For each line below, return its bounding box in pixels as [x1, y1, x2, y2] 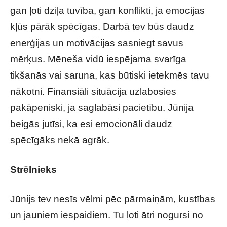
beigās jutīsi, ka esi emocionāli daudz [10, 119, 172, 129]
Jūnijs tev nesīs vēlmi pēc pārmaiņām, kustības [10, 194, 215, 204]
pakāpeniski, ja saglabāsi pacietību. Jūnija [10, 102, 194, 113]
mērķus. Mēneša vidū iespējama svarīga [10, 54, 186, 64]
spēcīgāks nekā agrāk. [10, 135, 109, 145]
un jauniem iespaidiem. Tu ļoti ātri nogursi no [10, 210, 203, 220]
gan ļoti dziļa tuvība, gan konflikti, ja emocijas [10, 5, 205, 16]
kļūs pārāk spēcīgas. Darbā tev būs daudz [10, 21, 194, 32]
